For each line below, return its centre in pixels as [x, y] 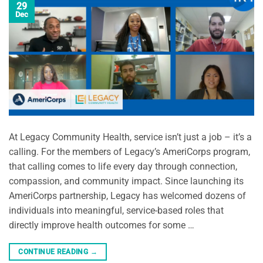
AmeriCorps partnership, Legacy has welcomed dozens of [127, 195]
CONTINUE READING [54, 252]
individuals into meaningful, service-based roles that [116, 210]
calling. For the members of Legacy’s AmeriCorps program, [129, 151]
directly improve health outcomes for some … [102, 225]
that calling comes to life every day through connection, [123, 166]
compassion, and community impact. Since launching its [126, 181]
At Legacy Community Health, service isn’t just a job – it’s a [130, 137]
